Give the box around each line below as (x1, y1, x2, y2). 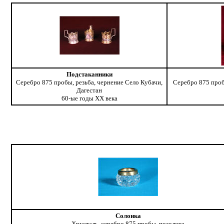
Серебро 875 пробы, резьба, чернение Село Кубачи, (16, 78, 163, 86)
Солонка (115, 212, 141, 220)
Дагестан (76, 86, 102, 94)
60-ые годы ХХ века (61, 94, 117, 102)
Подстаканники (66, 70, 112, 78)
